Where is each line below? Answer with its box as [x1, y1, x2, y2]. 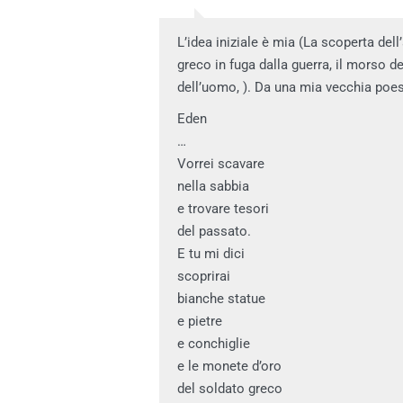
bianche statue [177, 290, 265, 307]
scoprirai [177, 267, 230, 284]
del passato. [177, 222, 251, 239]
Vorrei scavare [177, 155, 264, 172]
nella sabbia [177, 177, 249, 194]
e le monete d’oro [177, 357, 282, 374]
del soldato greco [177, 380, 282, 397]
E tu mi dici [177, 245, 245, 262]
